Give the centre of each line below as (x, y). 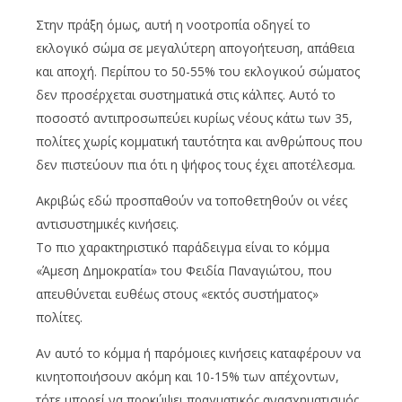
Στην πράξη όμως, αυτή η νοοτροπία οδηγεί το (173, 25)
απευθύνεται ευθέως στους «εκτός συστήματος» (177, 294)
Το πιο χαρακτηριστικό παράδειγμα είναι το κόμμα (183, 248)
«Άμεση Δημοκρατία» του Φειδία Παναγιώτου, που (184, 271)
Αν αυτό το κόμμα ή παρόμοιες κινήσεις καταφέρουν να (198, 354)
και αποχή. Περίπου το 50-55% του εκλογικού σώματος (198, 72)
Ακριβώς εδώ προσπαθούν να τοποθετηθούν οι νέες (192, 201)
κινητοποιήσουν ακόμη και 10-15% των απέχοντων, (188, 377)
